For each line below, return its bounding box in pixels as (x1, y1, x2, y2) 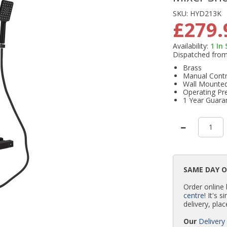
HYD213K (190, 9, 222, 19)
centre (183, 191, 205, 201)
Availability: (173, 41, 209, 51)
